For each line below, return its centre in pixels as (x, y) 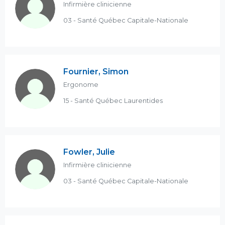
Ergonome (81, 85)
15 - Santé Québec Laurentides (113, 101)
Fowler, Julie (89, 152)
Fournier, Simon (96, 72)
